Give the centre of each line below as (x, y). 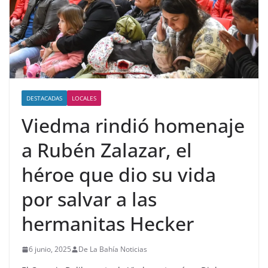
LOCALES (84, 98)
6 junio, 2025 (50, 249)
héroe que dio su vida (119, 175)
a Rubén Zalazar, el (107, 150)
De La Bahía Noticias (113, 249)
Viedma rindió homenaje (133, 126)
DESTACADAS (44, 98)
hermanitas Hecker (108, 224)
